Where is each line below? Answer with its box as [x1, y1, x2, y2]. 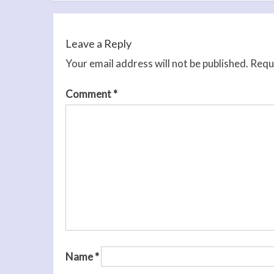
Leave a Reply [65, 36, 131, 50]
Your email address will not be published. [65, 56, 248, 70]
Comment [65, 87, 113, 101]
